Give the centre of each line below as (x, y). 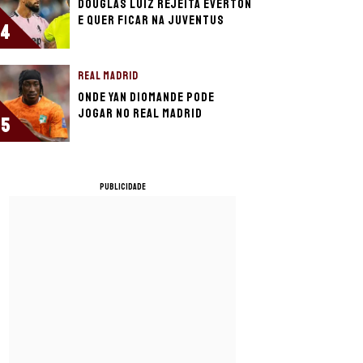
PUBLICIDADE (122, 187)
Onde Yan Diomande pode (146, 97)
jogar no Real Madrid (140, 113)
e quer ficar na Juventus (151, 20)
